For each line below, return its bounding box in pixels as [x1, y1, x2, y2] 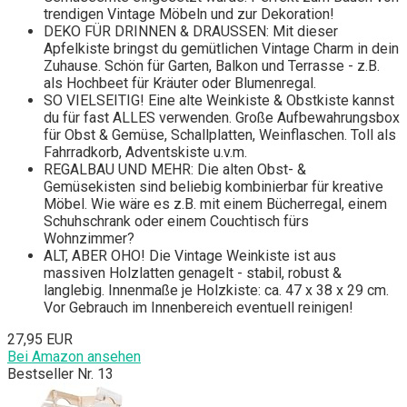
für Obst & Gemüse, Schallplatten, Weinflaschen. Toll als [44, 126, 396, 144]
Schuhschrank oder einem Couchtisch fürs [44, 213, 309, 231]
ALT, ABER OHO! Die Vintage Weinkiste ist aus [44, 247, 336, 265]
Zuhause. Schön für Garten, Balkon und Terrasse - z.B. [44, 57, 380, 75]
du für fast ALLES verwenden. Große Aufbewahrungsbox [44, 109, 400, 127]
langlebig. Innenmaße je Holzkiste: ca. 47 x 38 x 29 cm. [44, 282, 389, 300]
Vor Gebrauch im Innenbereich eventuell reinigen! [44, 299, 353, 317]
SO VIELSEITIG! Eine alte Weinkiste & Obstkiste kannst [44, 92, 394, 110]
